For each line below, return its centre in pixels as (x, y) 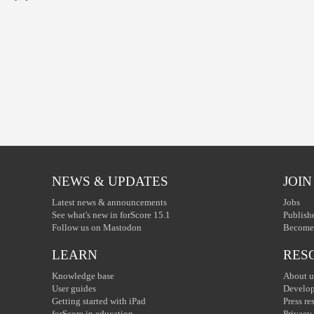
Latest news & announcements (109, 202)
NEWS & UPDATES (110, 181)
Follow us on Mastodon (97, 227)
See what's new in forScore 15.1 (111, 215)
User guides (74, 288)
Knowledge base (83, 276)
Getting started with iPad (99, 301)
